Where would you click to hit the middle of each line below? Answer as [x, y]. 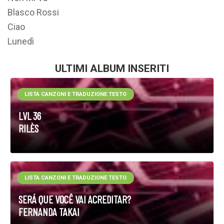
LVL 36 [30, 116]
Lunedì [21, 41]
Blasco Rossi [33, 12]
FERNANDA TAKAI [49, 212]
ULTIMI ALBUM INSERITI [112, 68]
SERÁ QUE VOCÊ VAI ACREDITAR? [75, 199]
